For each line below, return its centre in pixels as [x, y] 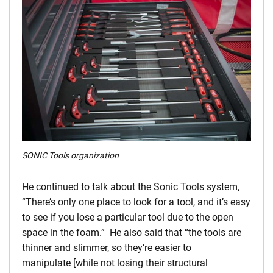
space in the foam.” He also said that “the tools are [132, 232]
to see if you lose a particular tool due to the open [128, 217]
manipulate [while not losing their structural [115, 263]
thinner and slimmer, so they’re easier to [107, 247]
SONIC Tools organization [70, 155]
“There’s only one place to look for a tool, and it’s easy [136, 202]
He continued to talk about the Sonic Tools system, [131, 186]
